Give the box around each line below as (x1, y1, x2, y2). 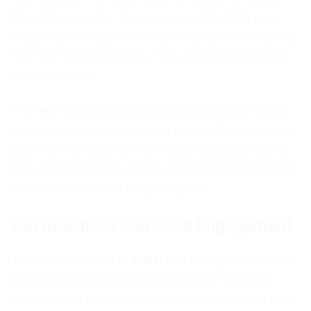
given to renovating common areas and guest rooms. (11, 142, 290, 156)
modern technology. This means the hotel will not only (11, 29, 298, 44)
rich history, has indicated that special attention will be (11, 122, 294, 137)
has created (227, 253, 292, 268)
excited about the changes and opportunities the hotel (11, 292, 296, 307)
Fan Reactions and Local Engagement (11, 215, 292, 235)
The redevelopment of (11, 253, 133, 268)
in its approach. (11, 68, 92, 83)
